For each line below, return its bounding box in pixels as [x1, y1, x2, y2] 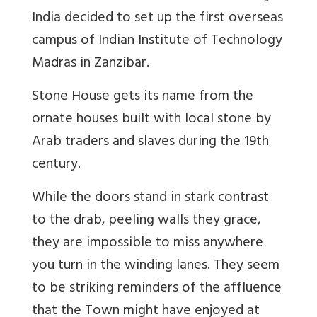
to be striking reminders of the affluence [32, 276, 282, 303]
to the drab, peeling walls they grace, [32, 208, 261, 235]
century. [32, 152, 81, 179]
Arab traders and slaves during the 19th [32, 129, 269, 156]
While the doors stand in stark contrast [32, 185, 269, 212]
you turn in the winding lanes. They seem [32, 253, 279, 280]
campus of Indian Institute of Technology [32, 28, 282, 55]
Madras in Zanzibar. [32, 51, 149, 78]
